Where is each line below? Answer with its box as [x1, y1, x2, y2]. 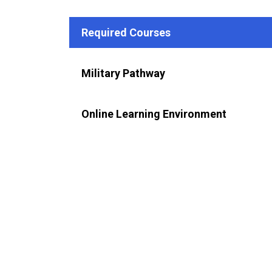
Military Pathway [81, 66, 165, 80]
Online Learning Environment [81, 107, 226, 120]
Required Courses [81, 25, 171, 39]
